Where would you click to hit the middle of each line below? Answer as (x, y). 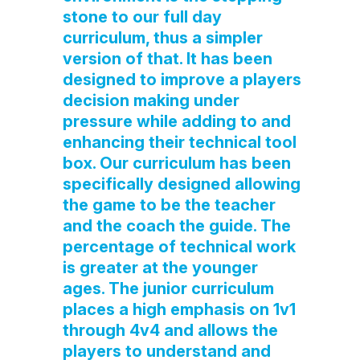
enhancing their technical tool (179, 142)
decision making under (151, 100)
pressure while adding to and (176, 121)
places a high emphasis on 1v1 (179, 309)
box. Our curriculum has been (176, 163)
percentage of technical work (179, 247)
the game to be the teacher (169, 205)
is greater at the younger (160, 268)
